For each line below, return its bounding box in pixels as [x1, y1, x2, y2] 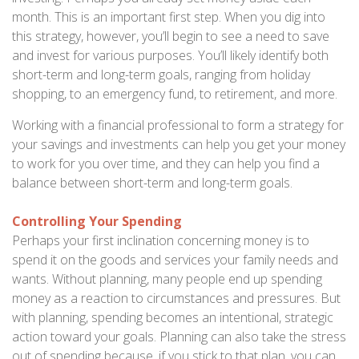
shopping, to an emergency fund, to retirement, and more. [12, 85, 337, 103]
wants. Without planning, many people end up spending [12, 270, 322, 288]
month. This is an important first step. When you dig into [12, 8, 325, 26]
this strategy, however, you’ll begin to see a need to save [12, 27, 329, 45]
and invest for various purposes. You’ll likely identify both [12, 46, 329, 64]
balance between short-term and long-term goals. [12, 174, 292, 192]
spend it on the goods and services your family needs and [12, 251, 338, 268]
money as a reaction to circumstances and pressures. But [12, 289, 341, 307]
